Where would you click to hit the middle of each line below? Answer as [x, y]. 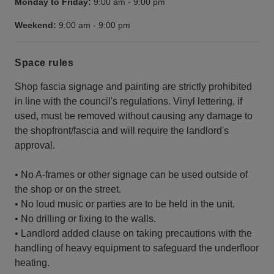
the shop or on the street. [68, 189]
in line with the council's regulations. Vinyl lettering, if [128, 101]
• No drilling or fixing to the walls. [85, 218]
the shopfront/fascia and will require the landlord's [122, 130]
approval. [35, 145]
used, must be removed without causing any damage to [134, 116]
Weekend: [35, 25]
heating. [32, 262]
